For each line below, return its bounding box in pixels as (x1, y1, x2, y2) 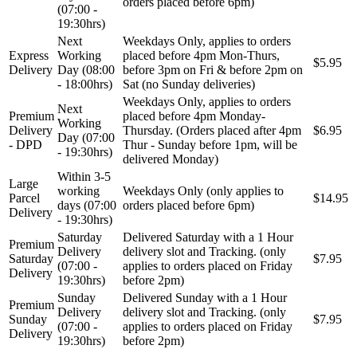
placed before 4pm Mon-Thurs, (123, 48, 280, 62)
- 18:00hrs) (57, 76, 112, 91)
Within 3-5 (57, 169, 111, 183)
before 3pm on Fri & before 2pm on (123, 62, 303, 76)
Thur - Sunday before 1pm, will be (123, 137, 297, 151)
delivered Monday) (123, 151, 218, 166)
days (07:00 (57, 198, 116, 212)
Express (9, 48, 49, 62)
